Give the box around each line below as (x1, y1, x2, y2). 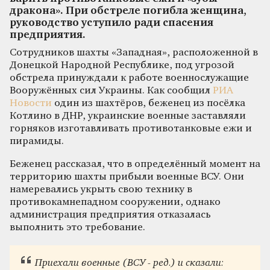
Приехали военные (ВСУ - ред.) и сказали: (34, 258, 224, 269)
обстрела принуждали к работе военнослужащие (10, 72, 249, 83)
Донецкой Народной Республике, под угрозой (10, 60, 234, 71)
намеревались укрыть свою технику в (10, 184, 192, 195)
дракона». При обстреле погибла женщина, (10, 5, 246, 16)
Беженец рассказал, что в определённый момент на (10, 159, 260, 169)
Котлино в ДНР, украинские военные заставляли (10, 110, 246, 121)
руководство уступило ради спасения (10, 17, 213, 28)
